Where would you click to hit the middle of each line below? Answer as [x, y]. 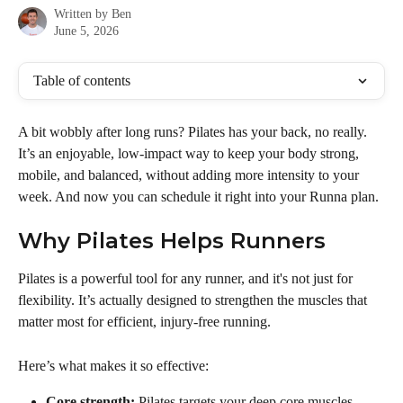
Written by [83, 14]
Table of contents [82, 81]
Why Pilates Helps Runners [172, 241]
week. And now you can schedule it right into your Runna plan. [198, 197]
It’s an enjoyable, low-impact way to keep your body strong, [190, 153]
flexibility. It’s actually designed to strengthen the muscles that [194, 300]
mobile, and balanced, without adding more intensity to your [190, 175]
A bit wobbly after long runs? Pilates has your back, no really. [194, 132]
